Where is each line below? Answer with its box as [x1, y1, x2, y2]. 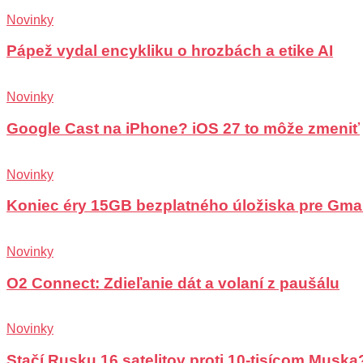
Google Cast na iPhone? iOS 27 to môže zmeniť [6, 119, 360, 137]
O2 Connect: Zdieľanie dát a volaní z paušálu [6, 274, 340, 292]
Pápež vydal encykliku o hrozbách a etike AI [6, 42, 333, 60]
